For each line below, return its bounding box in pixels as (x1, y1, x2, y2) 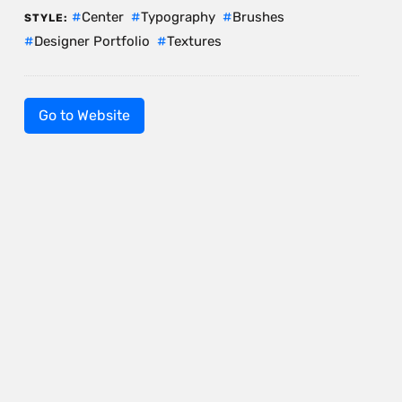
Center (81, 8, 124, 25)
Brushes (232, 8, 284, 25)
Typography (140, 8, 215, 25)
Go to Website (38, 106, 130, 124)
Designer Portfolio (33, 32, 150, 49)
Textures (166, 32, 222, 49)
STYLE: (23, 11, 68, 24)
